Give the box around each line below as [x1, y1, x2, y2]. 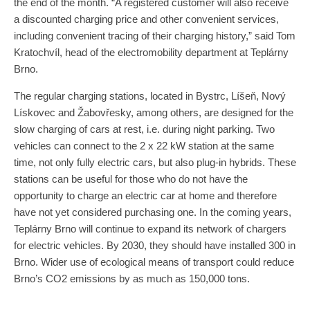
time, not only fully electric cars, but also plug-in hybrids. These [14, 156, 296, 169]
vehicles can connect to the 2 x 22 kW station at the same [14, 140, 274, 152]
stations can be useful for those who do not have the [14, 173, 248, 185]
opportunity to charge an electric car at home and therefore [14, 190, 277, 202]
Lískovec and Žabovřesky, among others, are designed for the [14, 107, 293, 119]
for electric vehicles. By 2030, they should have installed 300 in [14, 239, 295, 252]
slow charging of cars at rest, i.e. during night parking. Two [14, 123, 275, 136]
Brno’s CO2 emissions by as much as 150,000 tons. [14, 273, 250, 285]
